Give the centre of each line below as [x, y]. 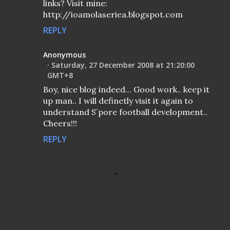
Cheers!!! [60, 123]
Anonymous [64, 55]
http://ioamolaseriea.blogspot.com [113, 15]
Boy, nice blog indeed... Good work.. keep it [126, 90]
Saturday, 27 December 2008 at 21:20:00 [123, 65]
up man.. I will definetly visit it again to [118, 101]
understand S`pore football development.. [125, 112]
